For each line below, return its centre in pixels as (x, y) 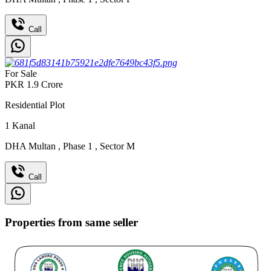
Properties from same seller (71, 222)
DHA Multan (31, 146)
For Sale (21, 73)
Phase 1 (78, 146)
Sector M (116, 146)
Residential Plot (35, 105)
